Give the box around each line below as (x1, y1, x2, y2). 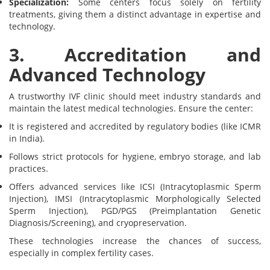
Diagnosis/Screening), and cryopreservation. (9, 217, 187, 229)
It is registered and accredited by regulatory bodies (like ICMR (9, 121, 261, 133)
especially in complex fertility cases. (9, 247, 154, 259)
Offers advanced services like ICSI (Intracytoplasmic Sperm (9, 181, 261, 193)
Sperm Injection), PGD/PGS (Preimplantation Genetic (9, 205, 261, 217)
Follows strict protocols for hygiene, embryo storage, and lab (9, 151, 261, 163)
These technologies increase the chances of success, (9, 235, 261, 247)
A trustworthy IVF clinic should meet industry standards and (9, 90, 261, 102)
